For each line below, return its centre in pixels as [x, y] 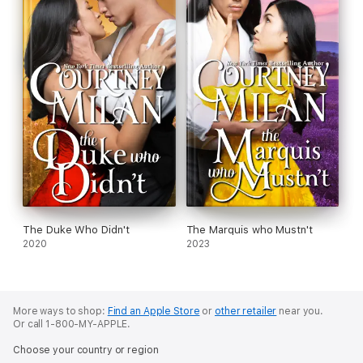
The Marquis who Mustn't [249, 230]
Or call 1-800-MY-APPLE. [72, 325]
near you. [300, 312]
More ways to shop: [60, 312]
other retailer [246, 312]
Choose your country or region [86, 350]
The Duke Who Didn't [76, 230]
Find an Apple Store [154, 312]
